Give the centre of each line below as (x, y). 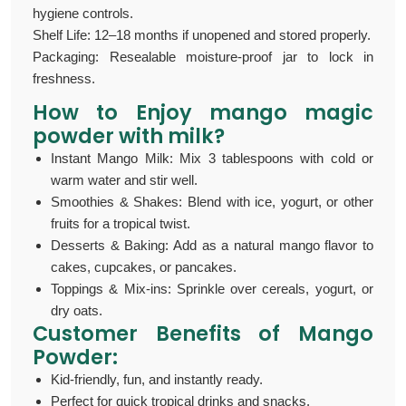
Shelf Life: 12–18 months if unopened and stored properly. (202, 35)
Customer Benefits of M (175, 333)
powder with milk (123, 136)
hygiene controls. (83, 13)
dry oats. (77, 310)
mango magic (291, 112)
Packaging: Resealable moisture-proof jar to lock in (203, 57)
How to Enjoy (121, 112)
